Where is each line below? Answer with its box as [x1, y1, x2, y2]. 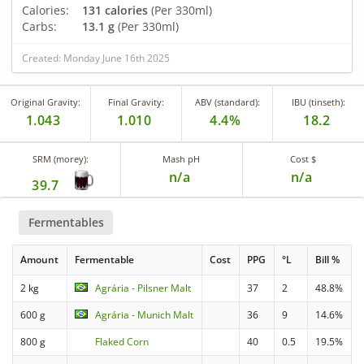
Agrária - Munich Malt [95, 308, 194, 323]
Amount [20, 253, 59, 267]
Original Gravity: [10, 95, 80, 108]
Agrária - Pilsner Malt [95, 281, 192, 296]
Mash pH [162, 152, 201, 165]
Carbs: [22, 18, 57, 34]
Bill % [315, 253, 340, 267]
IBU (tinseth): [292, 95, 345, 108]
